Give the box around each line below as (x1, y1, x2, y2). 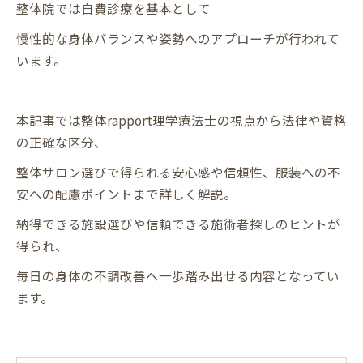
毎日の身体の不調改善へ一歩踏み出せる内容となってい (16, 267, 340, 284)
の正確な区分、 (16, 133, 107, 151)
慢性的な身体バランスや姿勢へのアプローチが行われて (16, 29, 340, 47)
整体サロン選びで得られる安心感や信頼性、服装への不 (16, 163, 340, 181)
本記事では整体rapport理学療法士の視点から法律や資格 (16, 111, 347, 129)
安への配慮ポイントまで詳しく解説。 (16, 185, 237, 203)
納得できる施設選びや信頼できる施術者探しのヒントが (16, 215, 340, 233)
